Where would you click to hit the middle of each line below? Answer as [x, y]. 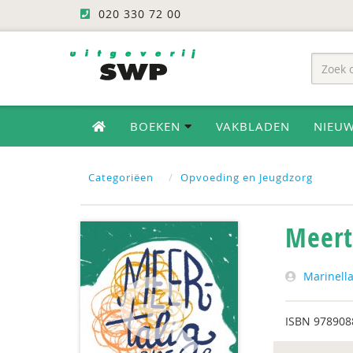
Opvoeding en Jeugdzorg [247, 177]
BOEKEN [157, 126]
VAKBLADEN [253, 126]
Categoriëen [121, 177]
